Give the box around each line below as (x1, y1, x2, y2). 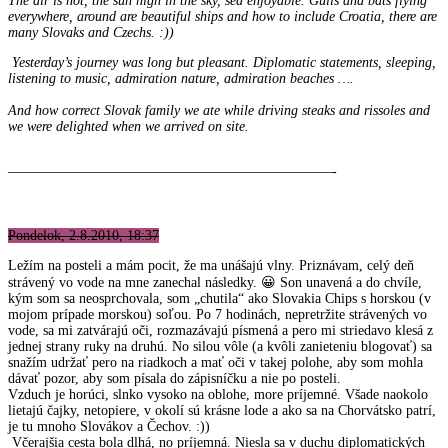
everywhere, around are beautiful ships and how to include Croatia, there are (8, 9, 437, 25)
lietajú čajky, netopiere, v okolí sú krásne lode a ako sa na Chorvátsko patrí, (8, 403, 436, 419)
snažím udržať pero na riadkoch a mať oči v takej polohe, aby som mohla (8, 355, 423, 371)
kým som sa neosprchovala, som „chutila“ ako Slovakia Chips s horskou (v (8, 291, 431, 307)
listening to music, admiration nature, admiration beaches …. (8, 70, 362, 86)
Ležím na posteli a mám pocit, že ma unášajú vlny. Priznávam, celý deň (8, 258, 414, 274)
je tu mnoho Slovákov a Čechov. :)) (8, 419, 210, 435)
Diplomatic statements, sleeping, (249, 54, 436, 70)
